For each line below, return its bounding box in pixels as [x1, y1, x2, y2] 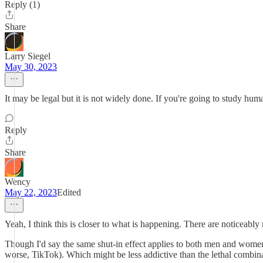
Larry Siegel [5, 51, 50, 61]
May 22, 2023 [5, 187, 57, 197]
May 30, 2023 [5, 62, 57, 72]
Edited [57, 187, 81, 197]
